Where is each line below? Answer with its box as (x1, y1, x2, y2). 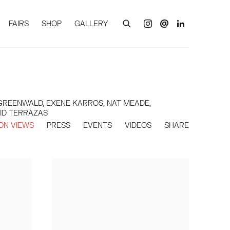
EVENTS (83, 121, 112, 129)
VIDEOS (125, 121, 151, 129)
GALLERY (74, 19, 108, 28)
